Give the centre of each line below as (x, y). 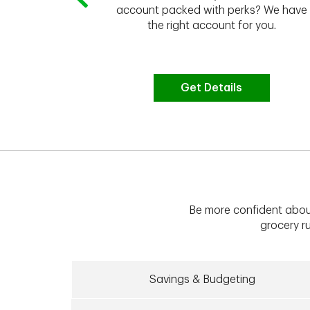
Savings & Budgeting (203, 280)
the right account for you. (211, 25)
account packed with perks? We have (211, 10)
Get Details (211, 88)
